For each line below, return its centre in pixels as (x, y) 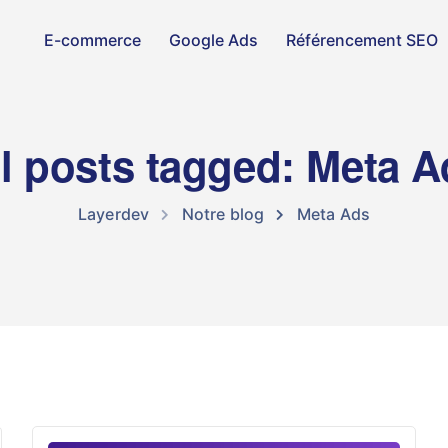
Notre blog (223, 214)
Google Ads (213, 40)
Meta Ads (333, 214)
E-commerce (92, 40)
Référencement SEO (361, 40)
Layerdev (113, 214)
